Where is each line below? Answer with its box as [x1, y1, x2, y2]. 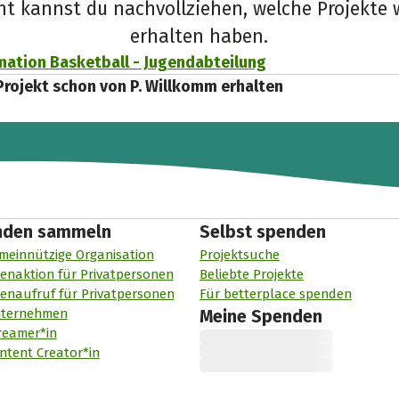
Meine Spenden [199, 306, 322, 328]
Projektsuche [199, 247, 280, 264]
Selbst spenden [199, 222, 326, 243]
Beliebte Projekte [199, 266, 304, 283]
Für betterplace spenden [199, 286, 352, 303]
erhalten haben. [130, 25, 269, 49]
